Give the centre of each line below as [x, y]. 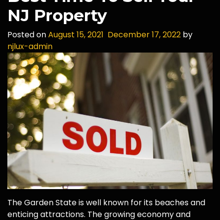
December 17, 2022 [144, 35]
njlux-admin [30, 46]
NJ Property [57, 15]
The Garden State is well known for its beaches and [106, 203]
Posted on [28, 35]
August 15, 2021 [76, 35]
